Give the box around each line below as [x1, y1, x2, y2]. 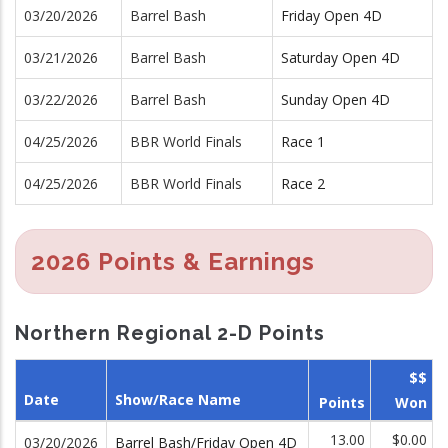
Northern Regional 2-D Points [15, 320, 325, 345]
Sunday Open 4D [281, 89, 390, 109]
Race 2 [281, 173, 325, 193]
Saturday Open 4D [281, 47, 400, 67]
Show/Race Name [115, 390, 241, 409]
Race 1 [281, 131, 325, 151]
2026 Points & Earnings [31, 246, 315, 276]
